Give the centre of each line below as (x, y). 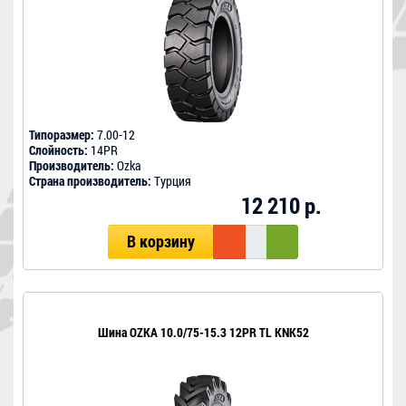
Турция (171, 181)
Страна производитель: (90, 181)
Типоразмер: (62, 135)
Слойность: (58, 150)
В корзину (160, 242)
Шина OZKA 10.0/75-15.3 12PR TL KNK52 (203, 333)
